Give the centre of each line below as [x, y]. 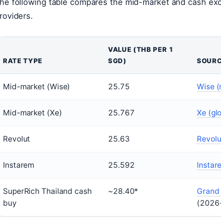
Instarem [19, 165]
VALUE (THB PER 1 [141, 49]
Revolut [17, 139]
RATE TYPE [23, 61]
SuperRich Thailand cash [47, 191]
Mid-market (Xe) [33, 113]
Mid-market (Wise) [37, 87]
